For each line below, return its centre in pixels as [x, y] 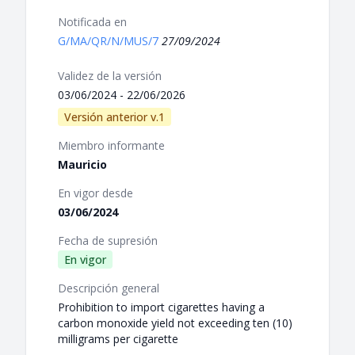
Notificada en [92, 22]
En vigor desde [95, 193]
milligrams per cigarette [118, 339]
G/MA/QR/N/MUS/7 [110, 41]
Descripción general [109, 288]
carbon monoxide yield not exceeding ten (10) [175, 323]
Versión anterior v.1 [115, 117]
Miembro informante [111, 146]
